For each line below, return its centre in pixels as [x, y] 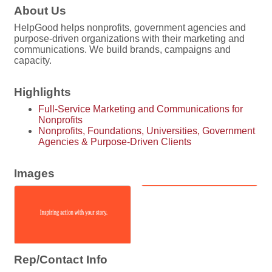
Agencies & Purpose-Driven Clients [115, 142]
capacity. [33, 61]
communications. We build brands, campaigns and [122, 50]
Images [34, 174]
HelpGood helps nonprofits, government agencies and [130, 28]
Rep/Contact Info [61, 259]
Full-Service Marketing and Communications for [141, 109]
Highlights [42, 92]
